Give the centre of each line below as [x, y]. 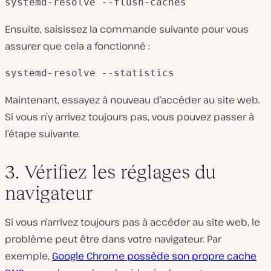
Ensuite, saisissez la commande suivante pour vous [127, 29]
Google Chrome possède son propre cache [154, 256]
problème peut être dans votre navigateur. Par [113, 239]
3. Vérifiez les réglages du [110, 172]
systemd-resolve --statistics [90, 73]
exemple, [28, 256]
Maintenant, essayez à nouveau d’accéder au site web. [132, 100]
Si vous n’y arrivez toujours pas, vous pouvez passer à [129, 117]
